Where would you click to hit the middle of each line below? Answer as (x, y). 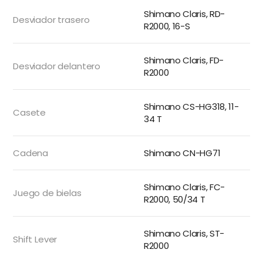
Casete (30, 112)
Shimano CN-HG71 (182, 153)
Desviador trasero (51, 20)
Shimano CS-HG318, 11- (191, 107)
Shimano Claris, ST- (184, 233)
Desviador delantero (57, 66)
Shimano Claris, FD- (184, 60)
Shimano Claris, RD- (184, 14)
